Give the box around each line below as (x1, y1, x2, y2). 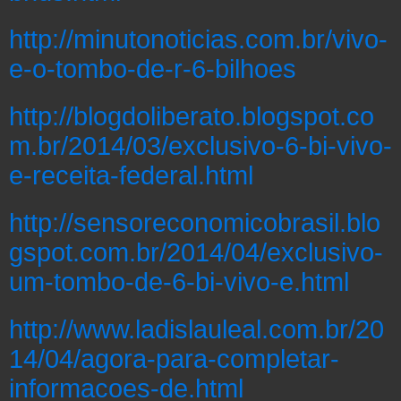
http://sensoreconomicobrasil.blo (9, 208, 380, 238)
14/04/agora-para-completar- (9, 344, 339, 374)
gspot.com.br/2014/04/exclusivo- (9, 237, 383, 268)
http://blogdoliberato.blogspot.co (9, 101, 374, 132)
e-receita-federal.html (9, 160, 253, 191)
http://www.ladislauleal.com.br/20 (9, 314, 384, 345)
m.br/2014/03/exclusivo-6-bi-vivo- (9, 131, 392, 161)
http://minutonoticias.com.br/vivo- (9, 24, 388, 55)
